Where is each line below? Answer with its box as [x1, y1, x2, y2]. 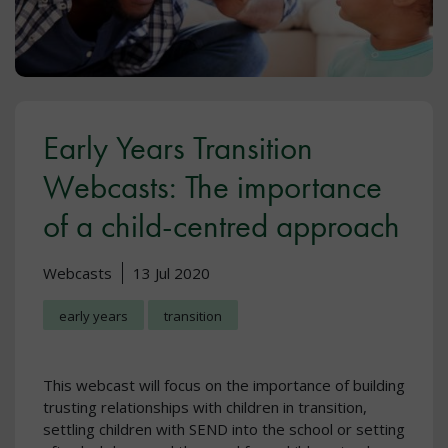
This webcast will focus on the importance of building [43, 375, 405, 396]
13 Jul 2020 [133, 263, 210, 284]
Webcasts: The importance [43, 166, 382, 209]
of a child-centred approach [43, 205, 400, 248]
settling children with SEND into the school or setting [43, 419, 405, 440]
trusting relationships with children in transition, [43, 397, 367, 418]
